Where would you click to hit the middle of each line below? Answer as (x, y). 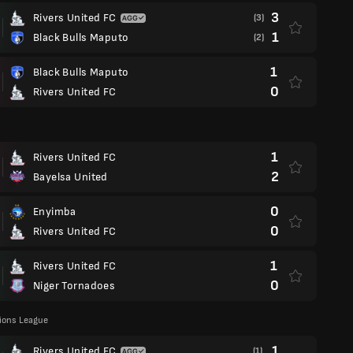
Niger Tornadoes (74, 286)
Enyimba (55, 212)
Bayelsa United (71, 177)
